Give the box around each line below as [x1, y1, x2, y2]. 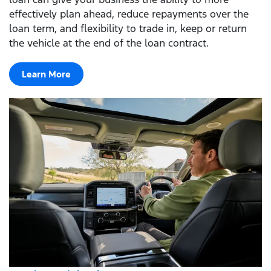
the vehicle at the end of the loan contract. [9, 36, 209, 50]
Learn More [22, 68, 71, 80]
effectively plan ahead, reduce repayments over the [9, 7, 249, 21]
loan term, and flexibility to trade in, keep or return [9, 21, 247, 35]
